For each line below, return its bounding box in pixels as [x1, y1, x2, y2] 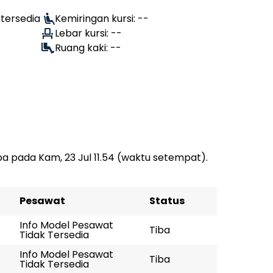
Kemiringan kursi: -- [55, 12, 149, 26]
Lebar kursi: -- [55, 26, 122, 40]
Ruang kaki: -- [55, 41, 121, 55]
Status [149, 194, 185, 208]
